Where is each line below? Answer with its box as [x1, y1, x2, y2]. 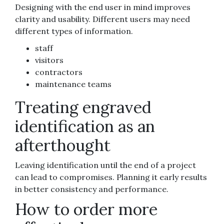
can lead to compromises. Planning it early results [15, 171, 207, 182]
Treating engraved [15, 96, 151, 117]
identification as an [15, 115, 155, 136]
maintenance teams [35, 78, 111, 89]
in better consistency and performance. [15, 183, 168, 194]
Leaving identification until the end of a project [15, 159, 196, 170]
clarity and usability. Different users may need [15, 13, 190, 24]
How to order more [15, 198, 157, 219]
